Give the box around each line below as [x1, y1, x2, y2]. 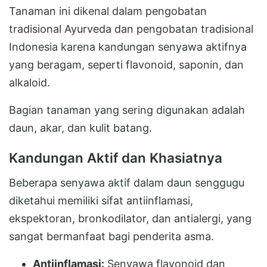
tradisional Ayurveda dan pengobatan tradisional [9, 22, 253, 35]
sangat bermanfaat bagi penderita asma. [9, 229, 214, 243]
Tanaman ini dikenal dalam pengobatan [9, 4, 207, 17]
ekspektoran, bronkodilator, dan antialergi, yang [9, 212, 252, 225]
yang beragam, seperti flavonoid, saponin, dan [9, 58, 244, 71]
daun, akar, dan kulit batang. [9, 121, 152, 134]
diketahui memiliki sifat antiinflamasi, [9, 194, 193, 207]
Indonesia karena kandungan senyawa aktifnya [9, 40, 247, 53]
